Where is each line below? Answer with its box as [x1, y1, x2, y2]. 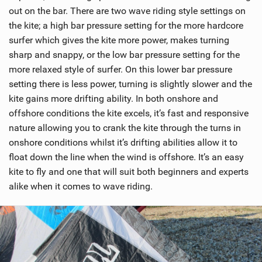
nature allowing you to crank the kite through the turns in [9, 122, 241, 134]
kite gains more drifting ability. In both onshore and [9, 93, 218, 105]
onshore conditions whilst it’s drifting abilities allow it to [9, 137, 237, 149]
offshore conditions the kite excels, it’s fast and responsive [9, 108, 249, 119]
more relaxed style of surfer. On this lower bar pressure [9, 64, 232, 75]
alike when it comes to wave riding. [9, 181, 153, 192]
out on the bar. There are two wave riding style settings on [9, 5, 246, 17]
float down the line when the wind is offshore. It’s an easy [9, 151, 244, 163]
